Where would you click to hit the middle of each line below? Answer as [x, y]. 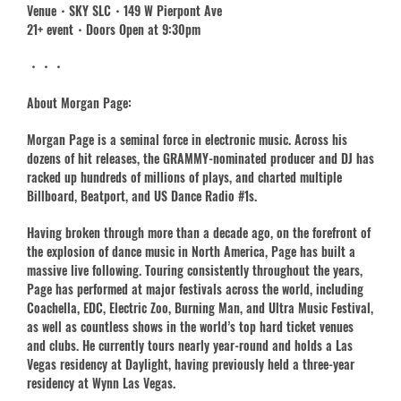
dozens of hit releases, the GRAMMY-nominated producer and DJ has [200, 158]
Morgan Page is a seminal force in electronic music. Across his [187, 139]
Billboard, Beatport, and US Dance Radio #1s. [142, 195]
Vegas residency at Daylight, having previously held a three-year [191, 363]
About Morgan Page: [79, 102]
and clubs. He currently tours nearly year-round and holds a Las [190, 345]
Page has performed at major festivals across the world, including [195, 288]
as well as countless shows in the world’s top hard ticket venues [190, 326]
